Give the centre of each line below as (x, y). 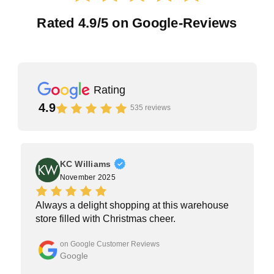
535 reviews (150, 108)
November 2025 (87, 178)
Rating (109, 90)
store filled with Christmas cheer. (105, 219)
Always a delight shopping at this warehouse (132, 206)
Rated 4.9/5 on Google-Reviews (137, 23)
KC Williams (85, 164)
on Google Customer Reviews (109, 244)
